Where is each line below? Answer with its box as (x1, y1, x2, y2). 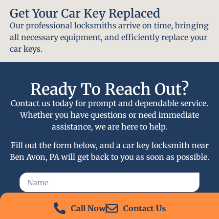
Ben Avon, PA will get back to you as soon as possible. (10, 152, 209, 162)
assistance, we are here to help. (52, 121, 167, 131)
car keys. (10, 44, 43, 54)
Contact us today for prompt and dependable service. (11, 98, 208, 108)
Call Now (70, 203, 106, 213)
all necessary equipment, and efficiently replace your (10, 32, 207, 43)
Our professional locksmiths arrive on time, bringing (10, 21, 209, 31)
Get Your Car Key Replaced (10, 6, 160, 22)
